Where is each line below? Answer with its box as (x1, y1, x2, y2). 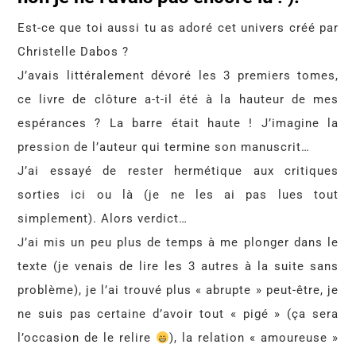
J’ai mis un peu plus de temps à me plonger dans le (17, 235, 339, 250)
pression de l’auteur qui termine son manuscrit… (17, 140, 310, 154)
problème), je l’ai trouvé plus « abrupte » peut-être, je (17, 283, 339, 297)
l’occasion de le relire (17, 331, 156, 345)
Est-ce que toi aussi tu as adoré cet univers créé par (17, 21, 339, 35)
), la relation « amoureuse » (169, 331, 339, 345)
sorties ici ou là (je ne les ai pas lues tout (17, 188, 339, 202)
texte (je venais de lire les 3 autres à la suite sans (17, 259, 339, 273)
